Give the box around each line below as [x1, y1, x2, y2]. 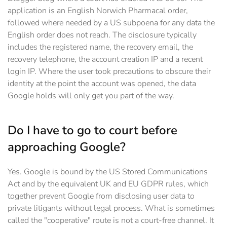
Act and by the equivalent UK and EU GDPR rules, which [8, 178, 209, 190]
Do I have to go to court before [8, 122, 177, 139]
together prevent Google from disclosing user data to [8, 191, 195, 202]
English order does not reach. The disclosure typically [8, 29, 197, 41]
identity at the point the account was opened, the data [8, 78, 196, 90]
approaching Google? [8, 139, 126, 156]
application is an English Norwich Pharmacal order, [8, 5, 188, 17]
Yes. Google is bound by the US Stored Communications [8, 166, 208, 178]
